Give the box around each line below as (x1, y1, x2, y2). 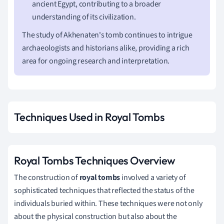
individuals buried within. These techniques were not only (14, 197, 202, 209)
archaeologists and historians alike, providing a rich (22, 42, 189, 53)
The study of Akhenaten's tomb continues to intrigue (22, 29, 192, 40)
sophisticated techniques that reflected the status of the (14, 184, 194, 196)
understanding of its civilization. (32, 11, 136, 22)
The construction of (14, 171, 79, 183)
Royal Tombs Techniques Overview (14, 153, 176, 167)
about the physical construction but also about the (14, 210, 177, 222)
